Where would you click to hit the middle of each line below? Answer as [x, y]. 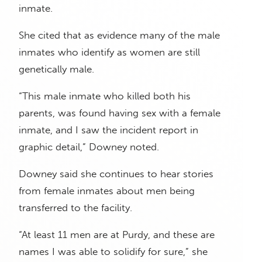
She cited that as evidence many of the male [119, 35]
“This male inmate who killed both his [105, 96]
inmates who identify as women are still [109, 52]
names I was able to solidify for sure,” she [113, 252]
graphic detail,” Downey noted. [89, 147]
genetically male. [56, 69]
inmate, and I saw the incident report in [108, 130]
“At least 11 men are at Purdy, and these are [117, 235]
